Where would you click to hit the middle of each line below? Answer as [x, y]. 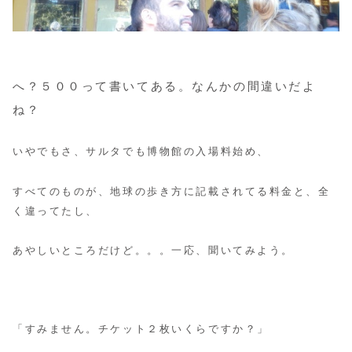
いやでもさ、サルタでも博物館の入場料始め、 [141, 152]
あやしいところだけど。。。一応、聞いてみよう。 [153, 250]
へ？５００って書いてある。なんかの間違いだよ [165, 86]
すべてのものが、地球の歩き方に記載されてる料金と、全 [172, 191]
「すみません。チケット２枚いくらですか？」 [141, 330]
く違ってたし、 [55, 211]
